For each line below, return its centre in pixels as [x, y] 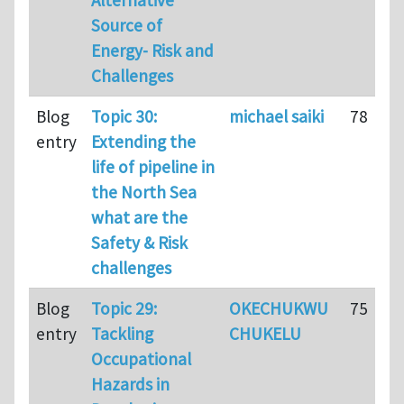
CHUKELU [265, 333]
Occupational [141, 358]
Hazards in [130, 384]
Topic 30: [124, 116]
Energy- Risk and [152, 50]
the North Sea [144, 192]
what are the [139, 217]
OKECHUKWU [279, 308]
